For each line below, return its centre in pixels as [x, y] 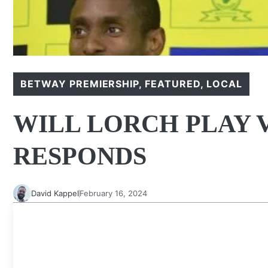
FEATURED [173, 84]
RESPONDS [80, 156]
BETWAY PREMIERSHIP [80, 84]
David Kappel [55, 193]
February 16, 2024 [113, 193]
